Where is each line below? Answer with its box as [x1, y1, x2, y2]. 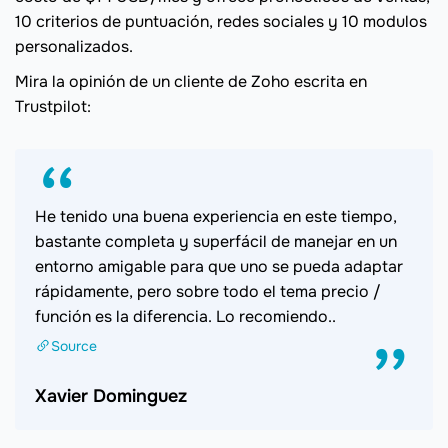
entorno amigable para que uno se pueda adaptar [35, 256, 403, 278]
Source [51, 337, 97, 356]
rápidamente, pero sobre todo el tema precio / [35, 281, 381, 303]
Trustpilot [15, 96, 87, 118]
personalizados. [15, 36, 133, 58]
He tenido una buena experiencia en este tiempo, [35, 206, 397, 228]
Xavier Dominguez [35, 385, 187, 408]
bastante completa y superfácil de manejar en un [35, 231, 397, 253]
